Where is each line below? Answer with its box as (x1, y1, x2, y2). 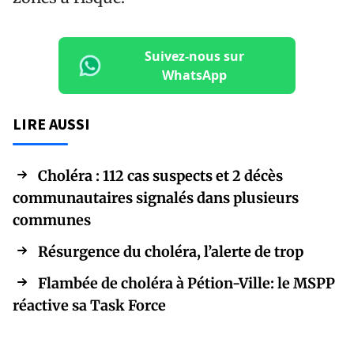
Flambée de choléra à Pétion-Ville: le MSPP (38, 273, 335, 292)
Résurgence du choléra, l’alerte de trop (38, 242, 303, 261)
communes (13, 210, 91, 229)
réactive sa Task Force (13, 296, 166, 314)
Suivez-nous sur (145, 47, 244, 65)
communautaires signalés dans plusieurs (13, 188, 299, 207)
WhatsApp (162, 66, 227, 84)
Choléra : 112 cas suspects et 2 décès (38, 166, 283, 185)
